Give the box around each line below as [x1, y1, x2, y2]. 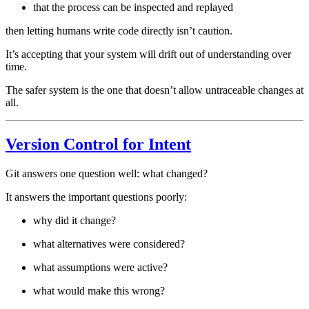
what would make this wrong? [33, 284, 165, 297]
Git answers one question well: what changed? [6, 167, 208, 179]
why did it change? [33, 214, 116, 226]
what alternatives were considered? [33, 237, 185, 250]
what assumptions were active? [33, 261, 168, 273]
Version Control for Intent [6, 134, 191, 153]
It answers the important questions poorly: [6, 190, 187, 203]
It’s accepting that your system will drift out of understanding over [6, 48, 291, 60]
